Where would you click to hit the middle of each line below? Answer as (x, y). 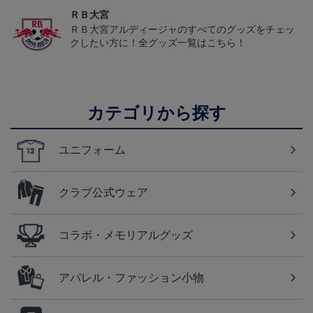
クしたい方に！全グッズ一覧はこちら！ (158, 43)
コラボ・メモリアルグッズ (126, 235)
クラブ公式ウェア (103, 193)
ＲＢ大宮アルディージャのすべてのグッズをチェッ (182, 30)
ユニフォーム (92, 150)
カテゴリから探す (156, 113)
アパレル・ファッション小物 (131, 278)
